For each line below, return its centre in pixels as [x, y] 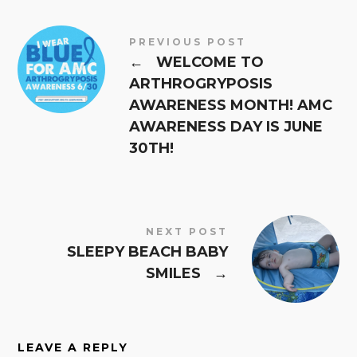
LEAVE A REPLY [73, 347]
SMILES [175, 273]
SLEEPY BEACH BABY [147, 251]
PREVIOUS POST [188, 41]
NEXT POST [186, 231]
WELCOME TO [208, 62]
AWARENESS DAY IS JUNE [226, 126]
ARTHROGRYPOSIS [201, 83]
